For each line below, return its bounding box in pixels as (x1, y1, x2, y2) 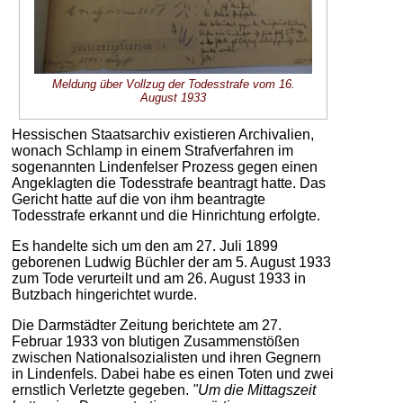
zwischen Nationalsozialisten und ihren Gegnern (12, 350, 322, 366)
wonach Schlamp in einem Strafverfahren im (12, 143, 294, 159)
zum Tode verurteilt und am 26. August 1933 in (12, 271, 307, 287)
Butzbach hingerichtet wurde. (12, 287, 198, 303)
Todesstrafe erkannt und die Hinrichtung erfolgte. (12, 208, 321, 224)
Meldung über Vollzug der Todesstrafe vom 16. (51, 77, 295, 92)
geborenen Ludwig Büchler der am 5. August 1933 (12, 255, 332, 271)
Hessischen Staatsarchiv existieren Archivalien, (12, 127, 315, 143)
